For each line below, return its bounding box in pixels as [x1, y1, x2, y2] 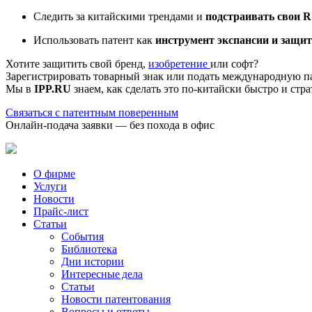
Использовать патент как [33, 33, 155, 46]
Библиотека [61, 242, 117, 255]
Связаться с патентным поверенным [6, 106, 178, 118]
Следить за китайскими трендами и [33, 10, 205, 22]
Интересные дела [61, 267, 143, 280]
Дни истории [61, 255, 124, 267]
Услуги [33, 180, 67, 192]
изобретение [148, 57, 210, 70]
